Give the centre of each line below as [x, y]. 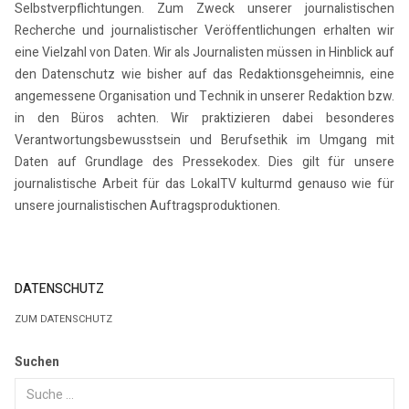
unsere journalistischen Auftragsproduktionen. [147, 206]
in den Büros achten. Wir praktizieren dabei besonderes [204, 119]
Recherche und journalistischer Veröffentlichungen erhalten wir [204, 31]
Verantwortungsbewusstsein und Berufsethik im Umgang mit [204, 141]
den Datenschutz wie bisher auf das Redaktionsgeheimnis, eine [204, 75]
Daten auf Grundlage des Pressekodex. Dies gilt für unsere [204, 163]
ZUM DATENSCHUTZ [63, 319]
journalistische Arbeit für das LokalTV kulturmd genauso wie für [204, 184]
